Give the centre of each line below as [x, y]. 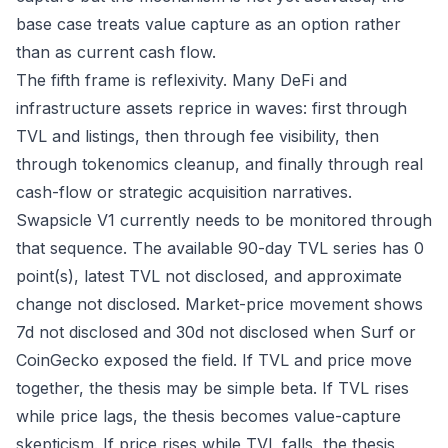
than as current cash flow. [116, 52]
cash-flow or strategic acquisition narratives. [184, 192]
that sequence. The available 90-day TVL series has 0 [220, 248]
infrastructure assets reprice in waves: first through [211, 108]
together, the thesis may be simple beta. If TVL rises [212, 388]
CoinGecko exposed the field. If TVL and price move [214, 360]
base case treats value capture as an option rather [208, 24]
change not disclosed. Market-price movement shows [219, 304]
